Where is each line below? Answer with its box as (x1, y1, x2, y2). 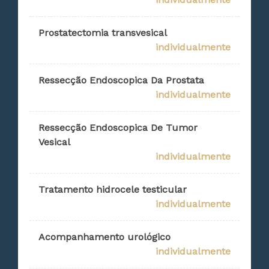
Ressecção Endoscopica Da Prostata (38, 74, 205, 86)
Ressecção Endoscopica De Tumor (38, 122, 198, 134)
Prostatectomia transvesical (38, 27, 168, 39)
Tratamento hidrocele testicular (38, 184, 187, 196)
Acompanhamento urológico (38, 231, 171, 243)
